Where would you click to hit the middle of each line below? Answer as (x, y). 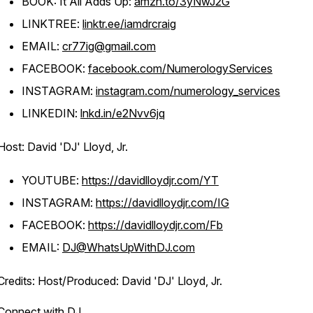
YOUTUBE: (52, 180)
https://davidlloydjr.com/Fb (155, 225)
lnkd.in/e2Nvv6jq (123, 113)
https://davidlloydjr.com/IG (162, 203)
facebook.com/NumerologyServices (180, 68)
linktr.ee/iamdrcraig (129, 24)
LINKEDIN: (51, 113)
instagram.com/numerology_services (188, 91)
